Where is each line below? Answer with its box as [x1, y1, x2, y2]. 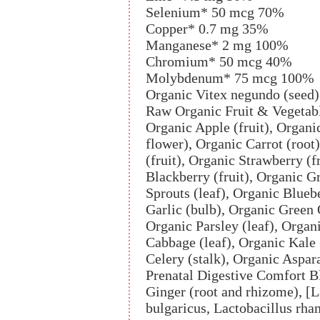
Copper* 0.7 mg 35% [146, 21, 269, 36]
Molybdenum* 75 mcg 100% [146, 70, 314, 86]
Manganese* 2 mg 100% [146, 37, 289, 53]
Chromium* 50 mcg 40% [146, 54, 292, 69]
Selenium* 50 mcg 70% [146, 4, 284, 20]
